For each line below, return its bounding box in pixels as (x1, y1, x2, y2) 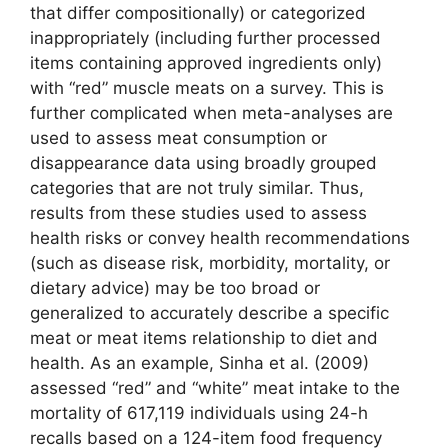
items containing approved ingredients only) (30, 52, 382, 73)
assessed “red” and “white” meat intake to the (30, 377, 400, 398)
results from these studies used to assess (30, 202, 367, 223)
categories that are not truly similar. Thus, (30, 177, 364, 198)
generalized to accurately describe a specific (30, 302, 389, 323)
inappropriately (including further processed (30, 27, 381, 48)
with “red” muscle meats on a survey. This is (30, 77, 384, 98)
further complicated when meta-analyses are (30, 102, 393, 123)
